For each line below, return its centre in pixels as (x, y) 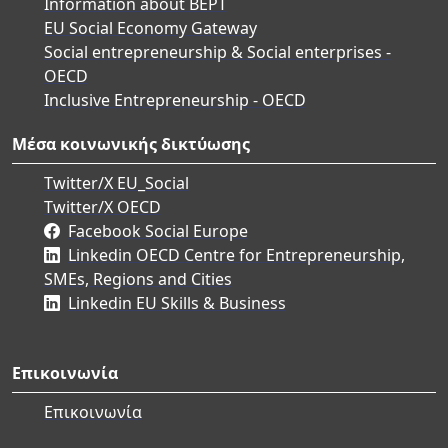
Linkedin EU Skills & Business (177, 302)
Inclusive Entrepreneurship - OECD (175, 99)
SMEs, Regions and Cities (138, 278)
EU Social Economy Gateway (150, 27)
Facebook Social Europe (158, 230)
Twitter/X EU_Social (116, 182)
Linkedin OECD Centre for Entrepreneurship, (236, 254)
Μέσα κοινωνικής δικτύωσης (131, 143)
